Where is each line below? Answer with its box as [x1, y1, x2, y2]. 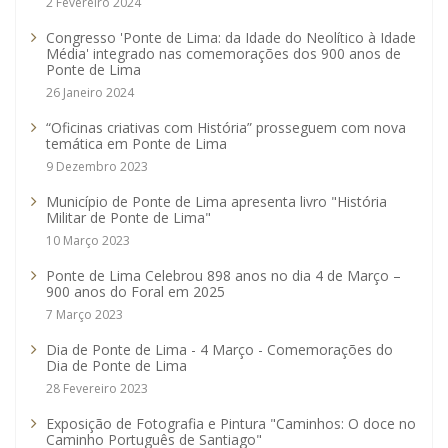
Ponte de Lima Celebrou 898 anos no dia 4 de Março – [46, 266, 401, 286]
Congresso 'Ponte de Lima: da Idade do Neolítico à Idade [46, 28, 416, 48]
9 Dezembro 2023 [46, 158, 148, 176]
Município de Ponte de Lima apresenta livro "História [46, 192, 387, 212]
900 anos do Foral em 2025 [46, 282, 225, 302]
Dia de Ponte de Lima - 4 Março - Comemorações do [46, 340, 393, 360]
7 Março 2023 [46, 306, 123, 324]
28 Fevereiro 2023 [46, 380, 148, 398]
